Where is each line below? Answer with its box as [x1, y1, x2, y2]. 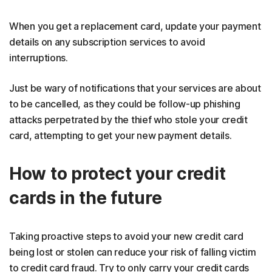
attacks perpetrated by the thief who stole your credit [9, 113, 248, 126]
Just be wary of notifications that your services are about [9, 81, 261, 94]
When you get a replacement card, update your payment [9, 19, 261, 32]
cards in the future [9, 187, 162, 208]
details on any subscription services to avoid [9, 35, 205, 48]
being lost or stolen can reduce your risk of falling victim [9, 245, 256, 258]
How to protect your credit [9, 163, 226, 184]
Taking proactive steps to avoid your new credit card [9, 229, 243, 242]
